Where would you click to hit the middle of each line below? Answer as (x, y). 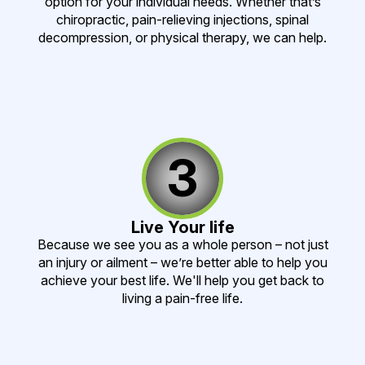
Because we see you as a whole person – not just (182, 245)
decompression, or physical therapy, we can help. (182, 38)
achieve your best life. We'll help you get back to (182, 281)
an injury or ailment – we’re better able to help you (182, 263)
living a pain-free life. (182, 299)
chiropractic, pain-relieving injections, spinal (182, 20)
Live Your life (182, 228)
